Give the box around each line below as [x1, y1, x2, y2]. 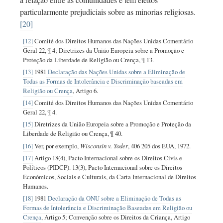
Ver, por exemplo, [33, 141, 79, 150]
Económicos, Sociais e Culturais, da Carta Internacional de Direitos [23, 172, 197, 181]
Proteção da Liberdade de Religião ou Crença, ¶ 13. [23, 55, 154, 64]
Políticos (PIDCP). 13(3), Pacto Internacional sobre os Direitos [23, 162, 183, 172]
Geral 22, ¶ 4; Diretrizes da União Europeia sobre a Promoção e [23, 45, 185, 55]
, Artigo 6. [73, 86, 99, 95]
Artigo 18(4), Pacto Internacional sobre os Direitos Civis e [33, 153, 183, 162]
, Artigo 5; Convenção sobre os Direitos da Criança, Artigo [41, 212, 191, 222]
